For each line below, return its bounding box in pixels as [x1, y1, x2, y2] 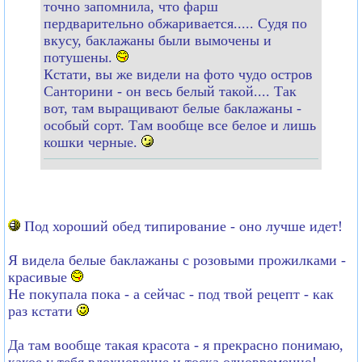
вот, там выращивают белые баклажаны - [44, 99, 301, 116]
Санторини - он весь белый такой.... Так [44, 82, 297, 99]
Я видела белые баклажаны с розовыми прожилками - [8, 251, 346, 268]
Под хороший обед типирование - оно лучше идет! [20, 217, 343, 234]
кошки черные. [44, 133, 141, 150]
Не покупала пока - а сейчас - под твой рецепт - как [8, 285, 334, 302]
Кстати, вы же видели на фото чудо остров [44, 65, 313, 82]
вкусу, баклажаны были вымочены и [44, 32, 271, 48]
